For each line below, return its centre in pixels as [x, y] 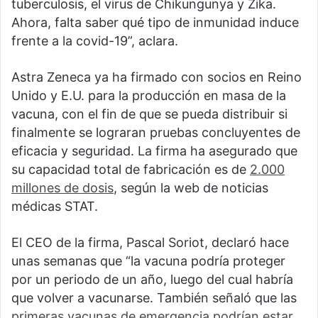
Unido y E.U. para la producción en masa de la [149, 96]
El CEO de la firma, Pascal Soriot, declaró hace [150, 243]
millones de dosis [62, 188]
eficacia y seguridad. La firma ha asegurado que [154, 151]
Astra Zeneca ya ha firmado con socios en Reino [157, 77]
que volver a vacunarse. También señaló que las [154, 298]
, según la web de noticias [191, 188]
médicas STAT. [55, 207]
